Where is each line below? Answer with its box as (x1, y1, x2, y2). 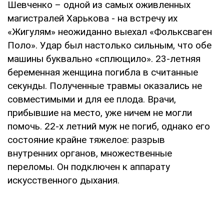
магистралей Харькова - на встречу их (7, 12, 177, 24)
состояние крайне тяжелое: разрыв (7, 133, 165, 145)
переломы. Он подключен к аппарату (7, 160, 170, 172)
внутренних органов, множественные (7, 147, 172, 159)
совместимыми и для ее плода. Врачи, (7, 93, 176, 105)
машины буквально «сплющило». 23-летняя (7, 52, 200, 64)
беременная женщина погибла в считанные (7, 66, 198, 78)
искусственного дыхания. (7, 174, 119, 186)
